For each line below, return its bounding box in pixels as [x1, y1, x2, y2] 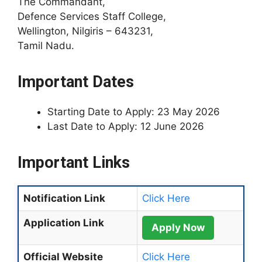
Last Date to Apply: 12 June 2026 [47, 120, 204, 132]
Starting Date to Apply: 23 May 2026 [47, 105, 220, 118]
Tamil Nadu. [18, 39, 74, 51]
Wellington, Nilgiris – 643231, [18, 25, 153, 37]
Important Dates [18, 72, 134, 91]
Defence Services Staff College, [18, 10, 166, 22]
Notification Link [23, 192, 105, 204]
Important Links [18, 153, 130, 172]
